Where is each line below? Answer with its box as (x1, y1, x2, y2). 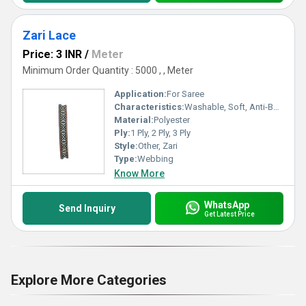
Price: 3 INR (23, 48, 82, 61)
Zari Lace (23, 28, 76, 42)
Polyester (154, 115, 190, 125)
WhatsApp (204, 199, 249, 210)
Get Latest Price (204, 210, 255, 218)
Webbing (137, 154, 173, 164)
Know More (114, 168, 165, 179)
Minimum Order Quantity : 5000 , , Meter (23, 65, 193, 76)
